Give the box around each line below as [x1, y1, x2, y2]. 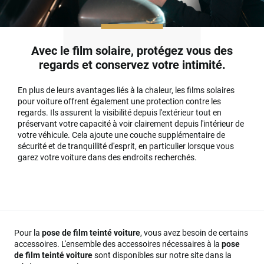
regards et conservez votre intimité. [38, 57, 226, 72]
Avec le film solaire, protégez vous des [31, 43, 233, 58]
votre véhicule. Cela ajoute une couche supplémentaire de [18, 130, 226, 140]
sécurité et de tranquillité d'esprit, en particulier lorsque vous [18, 141, 235, 151]
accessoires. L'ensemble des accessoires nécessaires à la [14, 239, 222, 249]
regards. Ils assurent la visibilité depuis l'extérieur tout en [18, 108, 222, 118]
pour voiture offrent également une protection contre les [18, 97, 222, 107]
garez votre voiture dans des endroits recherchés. [18, 153, 197, 163]
